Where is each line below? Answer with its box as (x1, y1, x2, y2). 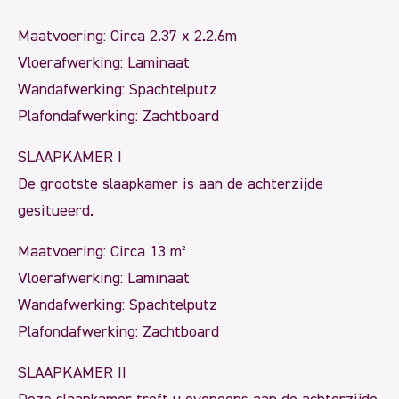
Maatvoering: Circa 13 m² (18, 243, 186, 260)
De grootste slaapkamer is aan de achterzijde (18, 175, 323, 192)
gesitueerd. (18, 202, 94, 219)
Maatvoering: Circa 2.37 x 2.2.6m (18, 28, 237, 45)
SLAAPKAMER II (18, 364, 126, 381)
